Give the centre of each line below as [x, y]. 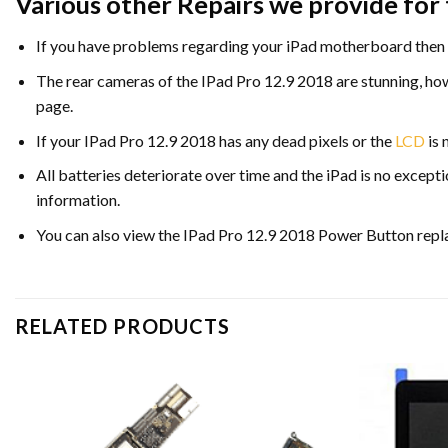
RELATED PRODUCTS [122, 325]
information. [77, 200]
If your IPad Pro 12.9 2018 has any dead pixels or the [215, 140]
